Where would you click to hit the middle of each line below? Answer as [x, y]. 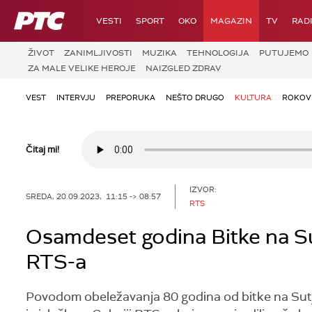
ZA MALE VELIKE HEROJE [82, 68]
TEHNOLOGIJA [218, 53]
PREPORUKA [131, 97]
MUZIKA [159, 53]
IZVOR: [203, 189]
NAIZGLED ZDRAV [184, 68]
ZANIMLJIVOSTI [98, 53]
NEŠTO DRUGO [195, 97]
